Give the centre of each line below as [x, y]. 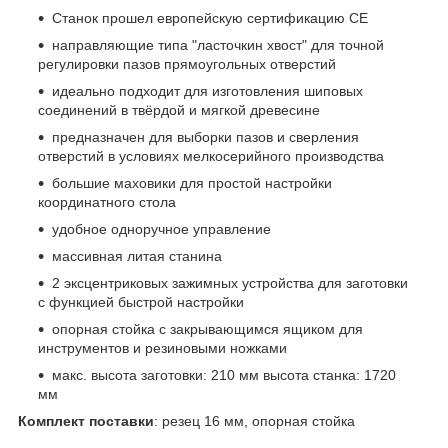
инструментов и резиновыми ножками [162, 347]
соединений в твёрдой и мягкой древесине [179, 109]
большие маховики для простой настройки [192, 182]
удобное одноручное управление [161, 228]
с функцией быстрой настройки [141, 301]
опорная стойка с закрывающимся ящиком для [207, 328]
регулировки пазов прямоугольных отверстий [187, 63]
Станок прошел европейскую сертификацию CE [210, 17]
